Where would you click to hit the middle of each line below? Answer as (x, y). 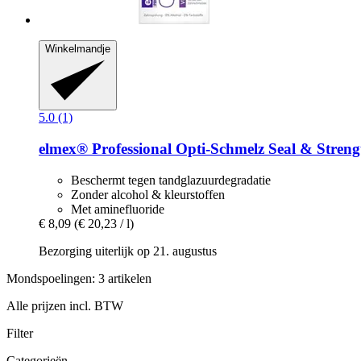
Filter (20, 333)
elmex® (63, 148)
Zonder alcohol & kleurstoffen (148, 194)
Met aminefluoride (118, 209)
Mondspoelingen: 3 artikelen (79, 278)
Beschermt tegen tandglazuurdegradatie (171, 180)
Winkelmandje (78, 48)
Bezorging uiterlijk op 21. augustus (128, 251)
